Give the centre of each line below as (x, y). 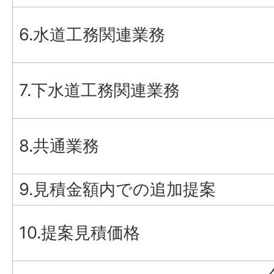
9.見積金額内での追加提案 (117, 189)
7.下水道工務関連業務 (99, 90)
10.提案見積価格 (80, 233)
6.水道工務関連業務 (92, 35)
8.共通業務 (59, 146)
